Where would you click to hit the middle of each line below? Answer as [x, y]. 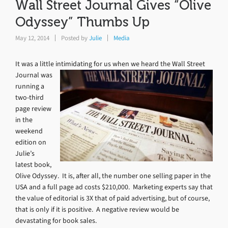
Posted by [74, 38]
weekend [29, 131]
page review [33, 108]
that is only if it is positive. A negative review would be [97, 209]
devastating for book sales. [56, 220]
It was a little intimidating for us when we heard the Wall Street [110, 64]
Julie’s [25, 153]
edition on [31, 142]
